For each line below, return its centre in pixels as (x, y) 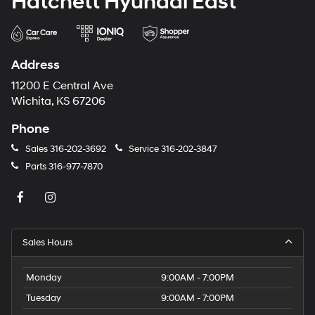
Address (36, 65)
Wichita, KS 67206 (58, 102)
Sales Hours (47, 243)
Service (144, 149)
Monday (44, 278)
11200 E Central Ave (62, 86)
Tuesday (44, 298)
